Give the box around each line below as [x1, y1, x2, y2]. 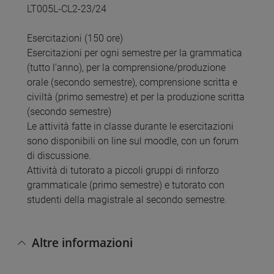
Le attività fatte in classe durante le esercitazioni [27, 120, 234, 132]
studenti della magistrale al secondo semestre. [27, 193, 227, 206]
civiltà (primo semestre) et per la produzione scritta [27, 91, 245, 103]
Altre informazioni [32, 234, 133, 251]
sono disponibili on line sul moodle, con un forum [27, 135, 239, 147]
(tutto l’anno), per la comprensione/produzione [27, 61, 226, 73]
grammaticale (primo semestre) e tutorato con [27, 179, 224, 191]
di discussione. [27, 149, 91, 161]
